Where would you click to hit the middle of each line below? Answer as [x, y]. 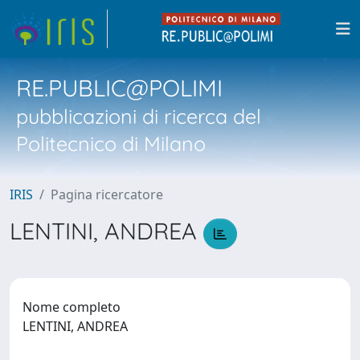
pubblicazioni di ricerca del [139, 116]
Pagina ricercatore [107, 194]
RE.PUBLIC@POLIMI [119, 88]
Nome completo [72, 307]
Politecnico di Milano [111, 143]
